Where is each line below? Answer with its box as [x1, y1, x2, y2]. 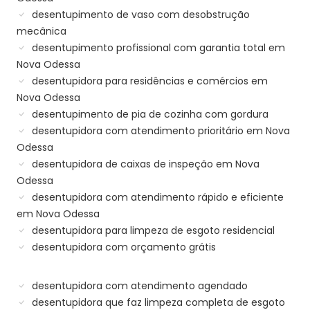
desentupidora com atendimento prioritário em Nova [29, 124, 290, 138]
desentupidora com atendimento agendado [29, 279, 248, 293]
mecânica [17, 24, 66, 39]
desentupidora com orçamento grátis [29, 240, 216, 255]
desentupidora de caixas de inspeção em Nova [29, 157, 259, 172]
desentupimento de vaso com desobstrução [29, 8, 250, 22]
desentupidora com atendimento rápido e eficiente [29, 190, 284, 205]
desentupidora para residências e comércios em [29, 74, 268, 89]
